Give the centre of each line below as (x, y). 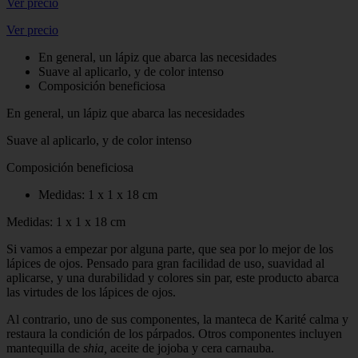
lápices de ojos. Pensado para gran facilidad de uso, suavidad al (165, 263)
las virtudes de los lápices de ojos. (91, 292)
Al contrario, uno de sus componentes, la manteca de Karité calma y (177, 319)
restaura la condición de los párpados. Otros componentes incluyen (174, 333)
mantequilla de (45, 348)
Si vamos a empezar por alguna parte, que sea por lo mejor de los (170, 249)
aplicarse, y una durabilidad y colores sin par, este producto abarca (173, 277)
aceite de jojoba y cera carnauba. (192, 348)
